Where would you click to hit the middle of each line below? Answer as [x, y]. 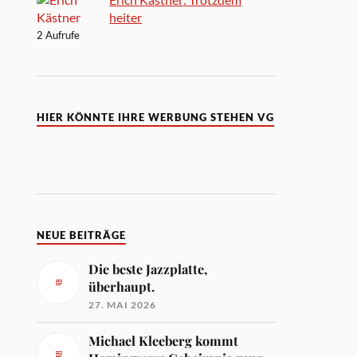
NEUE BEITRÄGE [82, 235]
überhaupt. [122, 286]
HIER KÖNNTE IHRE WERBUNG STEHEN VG [156, 117]
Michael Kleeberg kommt [164, 340]
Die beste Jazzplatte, [148, 269]
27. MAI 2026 [123, 304]
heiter [126, 17]
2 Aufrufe [59, 35]
